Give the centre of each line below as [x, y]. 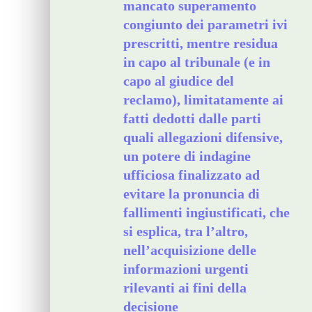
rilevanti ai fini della [185, 288]
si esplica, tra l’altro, [186, 231]
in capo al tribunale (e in [197, 62]
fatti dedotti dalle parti [192, 118]
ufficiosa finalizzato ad [192, 175]
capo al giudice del [179, 81]
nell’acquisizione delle [190, 250]
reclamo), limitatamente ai [203, 100]
